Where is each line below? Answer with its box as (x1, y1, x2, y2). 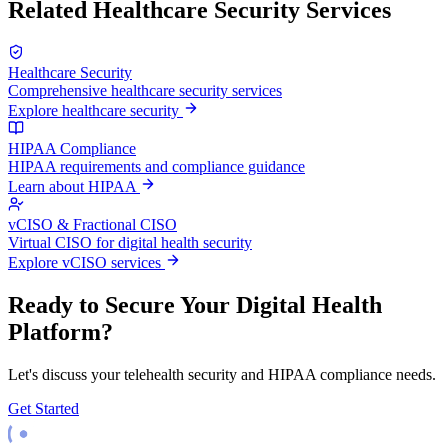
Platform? (8, 318, 113, 345)
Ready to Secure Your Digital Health (8, 291, 382, 318)
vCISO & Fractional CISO (8, 215, 177, 233)
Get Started (8, 399, 79, 417)
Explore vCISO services (8, 253, 165, 271)
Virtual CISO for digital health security (8, 233, 252, 251)
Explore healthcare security (8, 101, 183, 119)
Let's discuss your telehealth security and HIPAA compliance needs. (8, 365, 436, 383)
